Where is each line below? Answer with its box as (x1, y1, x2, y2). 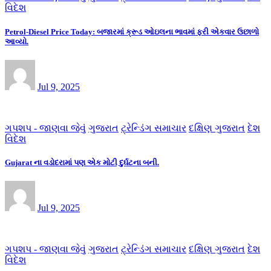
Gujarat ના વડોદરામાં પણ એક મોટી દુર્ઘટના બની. (5, 157, 159, 167)
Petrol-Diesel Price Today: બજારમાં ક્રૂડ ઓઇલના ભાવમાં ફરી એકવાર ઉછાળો (5, 27, 259, 36)
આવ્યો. (5, 36, 28, 46)
